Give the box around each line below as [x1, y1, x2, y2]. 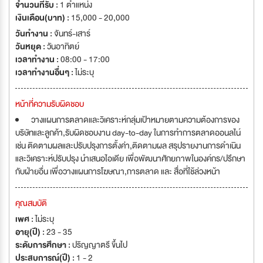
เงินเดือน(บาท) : [15, 11, 71, 25]
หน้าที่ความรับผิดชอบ [15, 97, 84, 111]
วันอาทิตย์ [47, 39, 79, 53]
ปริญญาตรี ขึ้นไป [72, 238, 127, 252]
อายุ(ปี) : [15, 225, 46, 239]
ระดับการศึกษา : [15, 238, 72, 252]
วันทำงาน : [15, 26, 54, 41]
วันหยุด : [15, 39, 47, 53]
